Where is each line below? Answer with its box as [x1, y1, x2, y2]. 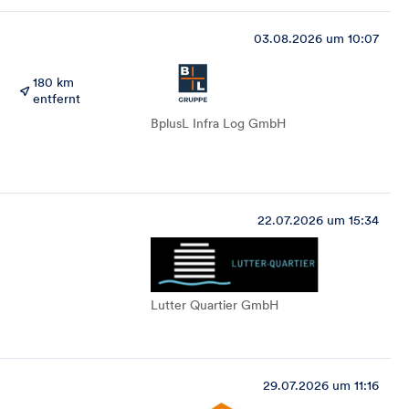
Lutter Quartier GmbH [151, 297, 278, 313]
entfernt [33, 90, 81, 107]
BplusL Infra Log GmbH [151, 115, 286, 131]
